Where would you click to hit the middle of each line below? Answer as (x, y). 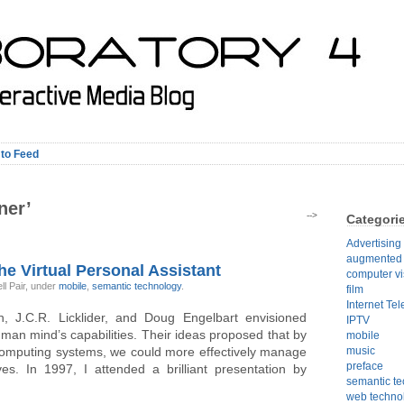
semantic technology (137, 285)
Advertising (374, 243)
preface (365, 366)
